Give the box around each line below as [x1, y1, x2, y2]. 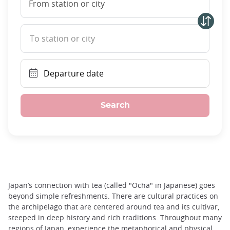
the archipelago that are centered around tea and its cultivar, [8, 202, 219, 212]
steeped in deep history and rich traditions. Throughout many [8, 213, 222, 223]
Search [100, 101, 130, 109]
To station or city [30, 33, 95, 44]
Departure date [44, 68, 104, 79]
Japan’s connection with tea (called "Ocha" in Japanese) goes [8, 180, 215, 190]
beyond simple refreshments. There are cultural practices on [8, 191, 218, 201]
